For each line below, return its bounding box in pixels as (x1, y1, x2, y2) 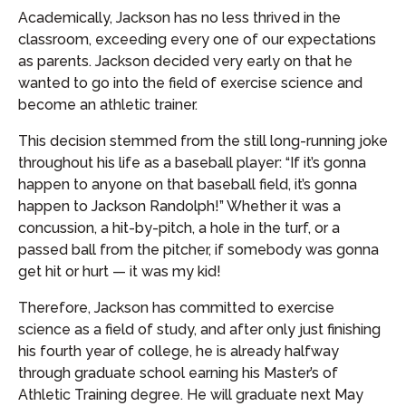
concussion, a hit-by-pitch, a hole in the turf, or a (18, 219, 340, 237)
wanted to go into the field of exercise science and (18, 74, 362, 92)
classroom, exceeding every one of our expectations (18, 31, 376, 48)
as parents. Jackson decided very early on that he (18, 53, 353, 70)
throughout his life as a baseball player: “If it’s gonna (18, 154, 366, 171)
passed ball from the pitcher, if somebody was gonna (18, 241, 379, 258)
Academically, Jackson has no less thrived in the (18, 9, 341, 26)
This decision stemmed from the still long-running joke (18, 132, 388, 150)
